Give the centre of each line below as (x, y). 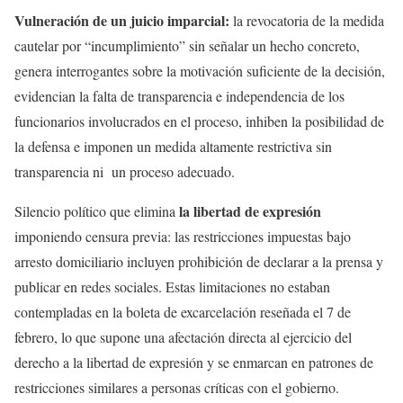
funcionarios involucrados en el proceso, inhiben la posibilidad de (199, 121)
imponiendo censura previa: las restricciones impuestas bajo (183, 237)
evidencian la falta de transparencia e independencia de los (179, 96)
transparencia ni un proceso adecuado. (125, 172)
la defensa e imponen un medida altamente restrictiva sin (173, 147)
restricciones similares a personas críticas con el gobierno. (177, 388)
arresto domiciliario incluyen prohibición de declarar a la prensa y (199, 262)
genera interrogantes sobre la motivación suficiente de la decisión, (200, 71)
